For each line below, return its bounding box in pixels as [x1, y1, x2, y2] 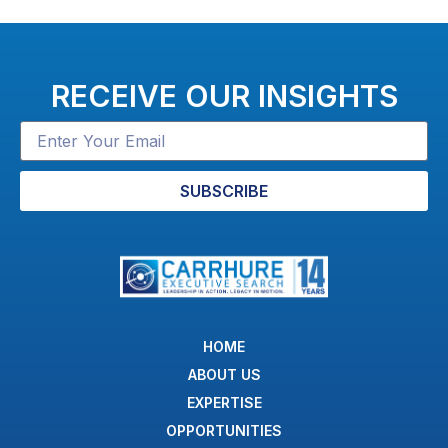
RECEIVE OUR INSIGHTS [50, 77, 398, 114]
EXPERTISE [186, 394, 262, 412]
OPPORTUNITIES [166, 422, 282, 440]
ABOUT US [187, 366, 261, 384]
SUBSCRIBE [180, 180, 268, 201]
